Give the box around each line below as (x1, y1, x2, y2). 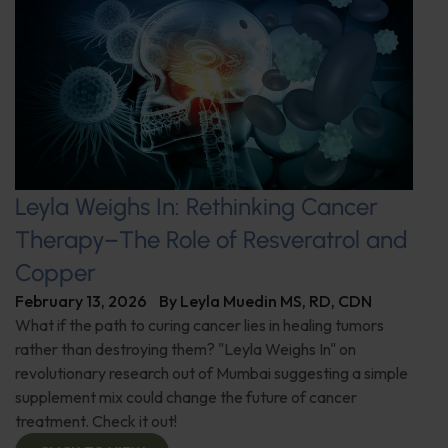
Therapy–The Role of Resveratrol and (15, 225, 408, 255)
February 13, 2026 (15, 291, 147, 312)
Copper (15, 258, 96, 288)
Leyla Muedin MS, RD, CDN (180, 291, 372, 312)
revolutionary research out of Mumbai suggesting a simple (15, 363, 408, 384)
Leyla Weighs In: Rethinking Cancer (15, 192, 378, 222)
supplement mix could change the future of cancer (15, 387, 357, 408)
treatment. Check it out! (15, 411, 177, 432)
